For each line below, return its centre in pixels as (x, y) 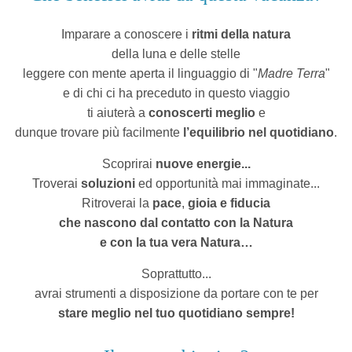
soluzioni (108, 183)
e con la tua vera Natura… (176, 242)
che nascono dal (108, 223)
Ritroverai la (117, 203)
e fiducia (245, 203)
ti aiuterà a (117, 113)
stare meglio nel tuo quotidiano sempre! (176, 313)
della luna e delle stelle (176, 54)
